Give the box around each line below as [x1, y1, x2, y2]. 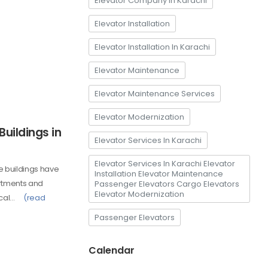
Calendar [89, 243, 135, 258]
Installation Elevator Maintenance [95, 168, 223, 180]
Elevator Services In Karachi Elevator [95, 158, 235, 170]
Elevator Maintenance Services [95, 88, 215, 100]
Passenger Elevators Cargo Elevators [95, 178, 239, 190]
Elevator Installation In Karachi [95, 41, 210, 53]
